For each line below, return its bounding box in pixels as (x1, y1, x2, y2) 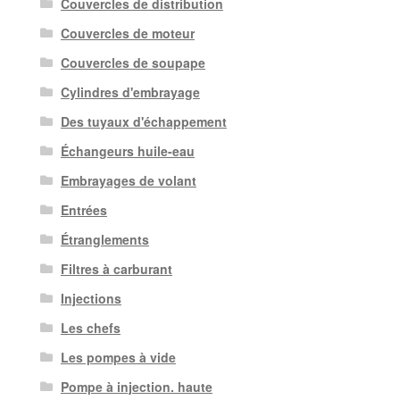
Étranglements (60, 230, 149, 249)
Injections (60, 289, 121, 308)
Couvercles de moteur (60, 24, 195, 43)
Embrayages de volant (60, 171, 196, 190)
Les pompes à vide (60, 348, 176, 367)
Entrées (60, 201, 107, 220)
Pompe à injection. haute (60, 378, 212, 396)
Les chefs (60, 319, 121, 337)
